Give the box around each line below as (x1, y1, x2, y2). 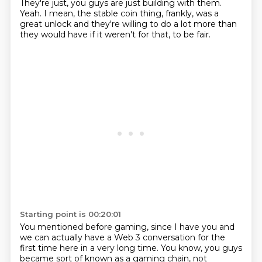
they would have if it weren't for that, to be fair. (19, 29, 211, 40)
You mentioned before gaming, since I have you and (19, 222, 235, 232)
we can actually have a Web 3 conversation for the (19, 232, 225, 243)
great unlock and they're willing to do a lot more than (19, 19, 237, 29)
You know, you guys (160, 243, 242, 253)
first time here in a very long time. (19, 243, 161, 253)
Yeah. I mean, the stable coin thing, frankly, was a (19, 8, 219, 19)
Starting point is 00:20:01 (19, 209, 121, 219)
